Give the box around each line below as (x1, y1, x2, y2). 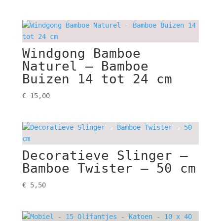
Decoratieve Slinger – (22, 148, 188, 163)
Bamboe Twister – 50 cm (22, 161, 196, 176)
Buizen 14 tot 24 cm (22, 71, 172, 86)
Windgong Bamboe (22, 45, 141, 61)
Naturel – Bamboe (22, 58, 148, 74)
